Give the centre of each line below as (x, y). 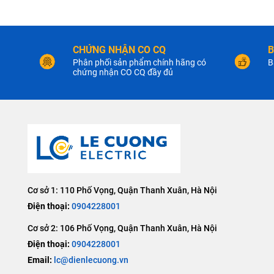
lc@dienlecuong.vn (91, 260)
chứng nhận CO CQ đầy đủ (123, 72)
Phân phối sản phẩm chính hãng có (139, 63)
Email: (41, 260)
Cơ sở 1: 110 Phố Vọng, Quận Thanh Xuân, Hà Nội (122, 190)
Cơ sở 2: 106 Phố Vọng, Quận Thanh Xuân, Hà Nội (122, 228)
